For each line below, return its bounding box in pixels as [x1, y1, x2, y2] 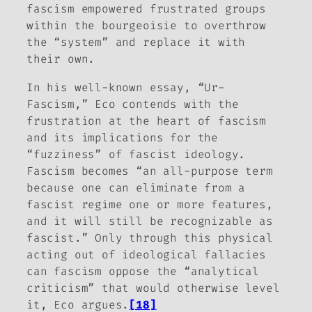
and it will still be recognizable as [26, 213, 273, 228]
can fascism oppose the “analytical [26, 263, 259, 279]
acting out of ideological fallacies [26, 247, 266, 262]
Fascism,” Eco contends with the [26, 96, 239, 111]
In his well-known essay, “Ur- [26, 79, 225, 95]
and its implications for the [26, 130, 218, 145]
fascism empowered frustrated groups [26, 1, 266, 17]
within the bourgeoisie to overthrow [26, 18, 266, 33]
